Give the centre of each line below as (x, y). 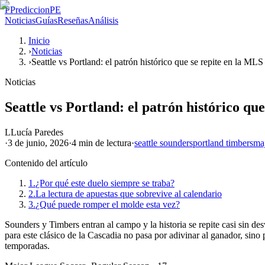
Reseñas (73, 20)
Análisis (103, 20)
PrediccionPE (35, 10)
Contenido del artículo (46, 163)
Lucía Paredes (37, 132)
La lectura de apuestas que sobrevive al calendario (129, 193)
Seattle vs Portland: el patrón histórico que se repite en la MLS (147, 62)
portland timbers (223, 143)
